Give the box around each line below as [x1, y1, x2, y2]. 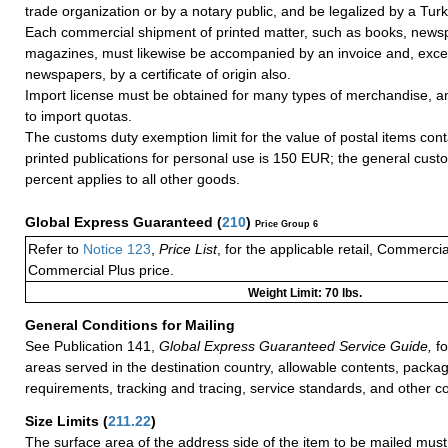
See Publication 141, [25, 337, 155, 354]
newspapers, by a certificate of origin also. [25, 65, 291, 82]
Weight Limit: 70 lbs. [248, 285, 362, 300]
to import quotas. [25, 107, 132, 124]
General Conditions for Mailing [25, 316, 239, 333]
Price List [159, 240, 217, 257]
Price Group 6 [255, 218, 318, 229]
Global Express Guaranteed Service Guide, [155, 337, 432, 354]
